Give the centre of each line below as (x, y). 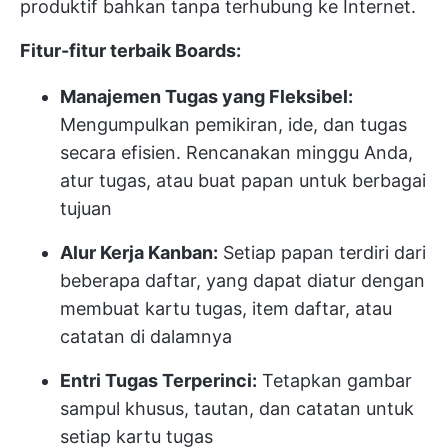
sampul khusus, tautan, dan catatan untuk (237, 409)
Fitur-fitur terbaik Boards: (130, 51)
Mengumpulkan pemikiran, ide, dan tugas (233, 125)
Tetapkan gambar (334, 381)
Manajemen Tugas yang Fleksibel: (206, 97)
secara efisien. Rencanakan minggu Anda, (236, 153)
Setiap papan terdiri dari (322, 253)
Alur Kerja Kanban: (139, 253)
